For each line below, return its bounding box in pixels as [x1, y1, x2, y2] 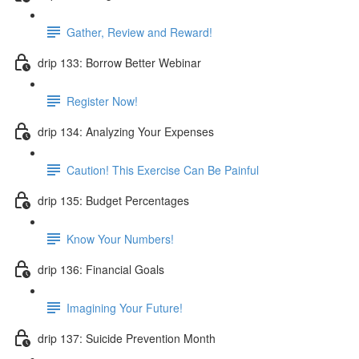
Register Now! [67, 92, 138, 109]
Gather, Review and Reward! [67, 23, 212, 40]
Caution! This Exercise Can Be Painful [67, 161, 259, 178]
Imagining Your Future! [67, 299, 183, 316]
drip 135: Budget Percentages [38, 192, 189, 208]
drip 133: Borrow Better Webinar [38, 54, 201, 71]
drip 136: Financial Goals [38, 260, 164, 277]
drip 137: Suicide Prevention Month [38, 329, 216, 346]
